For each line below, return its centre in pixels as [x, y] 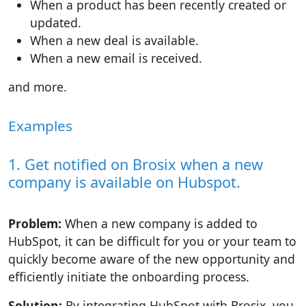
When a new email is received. [116, 58]
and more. [38, 86]
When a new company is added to [159, 223]
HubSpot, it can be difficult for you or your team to [152, 241]
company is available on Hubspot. [124, 182]
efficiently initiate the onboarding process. [129, 276]
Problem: [35, 223]
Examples [40, 125]
